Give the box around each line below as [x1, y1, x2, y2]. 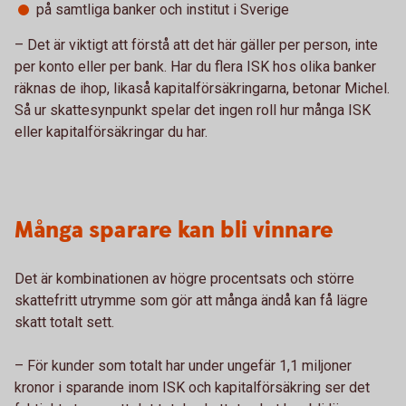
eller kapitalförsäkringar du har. [14, 123, 208, 140]
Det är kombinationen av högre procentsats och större [14, 270, 354, 287]
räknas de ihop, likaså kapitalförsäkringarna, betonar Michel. [14, 80, 390, 97]
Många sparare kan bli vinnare [14, 215, 333, 246]
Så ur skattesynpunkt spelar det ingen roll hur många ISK [14, 101, 371, 119]
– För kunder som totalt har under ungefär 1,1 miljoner [14, 357, 352, 374]
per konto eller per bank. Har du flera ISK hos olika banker [14, 58, 376, 75]
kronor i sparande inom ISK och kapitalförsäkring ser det [14, 379, 370, 396]
